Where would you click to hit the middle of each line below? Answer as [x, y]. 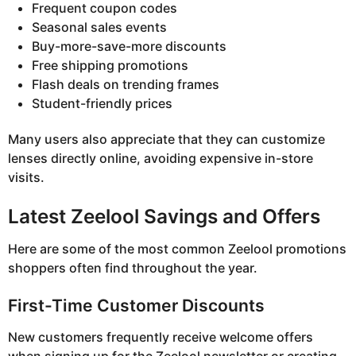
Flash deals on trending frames [126, 85]
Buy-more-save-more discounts [129, 46]
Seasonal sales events [99, 27]
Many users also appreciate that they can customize [166, 139]
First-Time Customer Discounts [136, 305]
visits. [26, 177]
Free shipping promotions [110, 66]
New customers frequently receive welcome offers [161, 337]
